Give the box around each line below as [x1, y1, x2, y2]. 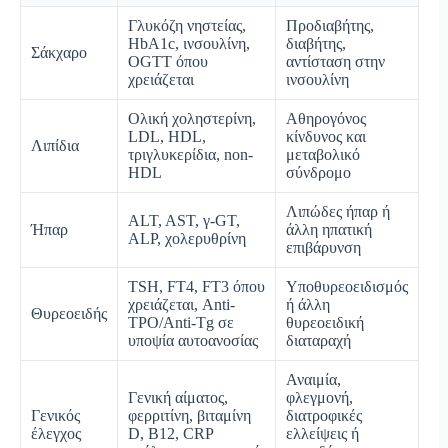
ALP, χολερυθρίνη [128, 229, 246, 247]
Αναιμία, [286, 370, 341, 388]
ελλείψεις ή [286, 424, 359, 442]
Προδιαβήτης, [286, 16, 374, 34]
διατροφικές [286, 406, 362, 424]
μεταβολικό [286, 145, 360, 163]
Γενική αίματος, [128, 388, 228, 406]
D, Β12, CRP [128, 424, 214, 442]
